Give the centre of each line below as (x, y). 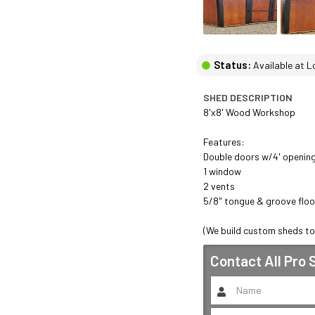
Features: (225, 142)
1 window (223, 172)
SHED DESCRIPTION (247, 98)
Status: (232, 65)
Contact (237, 261)
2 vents (220, 186)
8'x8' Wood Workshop (250, 112)
